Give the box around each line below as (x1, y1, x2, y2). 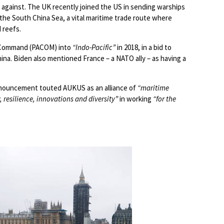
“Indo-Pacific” (72, 42, 115, 52)
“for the (153, 94, 176, 103)
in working (118, 94, 153, 103)
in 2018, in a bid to (115, 42, 171, 52)
